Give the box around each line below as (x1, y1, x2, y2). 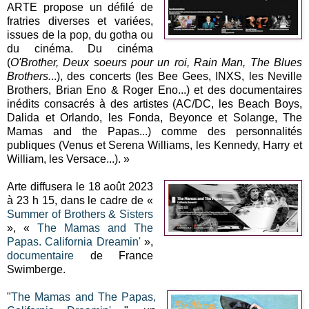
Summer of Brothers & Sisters (7, 208, 154, 220)
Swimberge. (7, 263, 66, 275)
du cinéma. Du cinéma (7, 42, 154, 54)
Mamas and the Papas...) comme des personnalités (7, 125, 302, 137)
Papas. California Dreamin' (7, 235, 141, 248)
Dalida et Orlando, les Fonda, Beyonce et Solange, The (7, 111, 302, 123)
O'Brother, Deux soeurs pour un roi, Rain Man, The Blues (10, 56, 302, 68)
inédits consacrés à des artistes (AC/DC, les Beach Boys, (7, 97, 302, 110)
